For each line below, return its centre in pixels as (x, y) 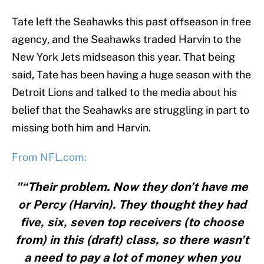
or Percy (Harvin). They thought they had (132, 205)
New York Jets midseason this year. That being (123, 57)
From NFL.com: (49, 157)
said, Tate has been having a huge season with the (131, 75)
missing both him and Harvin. (81, 128)
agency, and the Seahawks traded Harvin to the (126, 39)
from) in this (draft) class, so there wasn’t (132, 240)
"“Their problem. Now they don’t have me (132, 187)
